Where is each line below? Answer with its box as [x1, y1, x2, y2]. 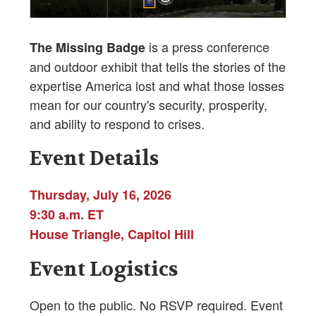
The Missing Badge [30, 37, 145, 56]
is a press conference [145, 37, 269, 56]
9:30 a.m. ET [30, 205, 104, 224]
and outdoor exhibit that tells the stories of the [30, 56, 286, 75]
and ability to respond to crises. [30, 114, 205, 133]
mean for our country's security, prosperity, [30, 95, 267, 114]
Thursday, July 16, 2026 [30, 185, 171, 204]
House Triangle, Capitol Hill [30, 224, 194, 243]
